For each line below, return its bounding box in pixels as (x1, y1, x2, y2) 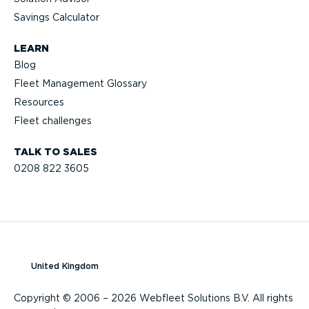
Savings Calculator (14, 12, 99, 23)
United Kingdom (31, 260, 99, 271)
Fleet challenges (14, 115, 92, 127)
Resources (14, 97, 64, 108)
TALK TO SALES (14, 146, 97, 157)
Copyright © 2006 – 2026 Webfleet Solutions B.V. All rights (14, 292, 293, 304)
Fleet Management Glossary (14, 78, 147, 90)
